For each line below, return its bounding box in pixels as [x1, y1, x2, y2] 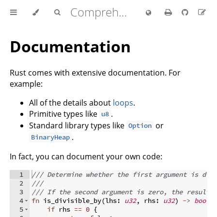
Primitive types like [29, 108, 99, 119]
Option [128, 121, 152, 130]
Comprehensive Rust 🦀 [119, 4, 127, 20]
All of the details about [29, 97, 113, 108]
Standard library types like [29, 120, 126, 131]
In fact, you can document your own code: [10, 151, 162, 162]
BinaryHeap [31, 133, 70, 142]
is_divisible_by [43, 196, 101, 205]
